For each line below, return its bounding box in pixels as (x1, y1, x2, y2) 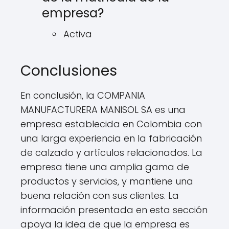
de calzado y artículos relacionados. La (20, 146, 202, 159)
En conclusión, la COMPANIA (20, 89, 145, 102)
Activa (63, 28, 92, 40)
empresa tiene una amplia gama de (20, 161, 189, 173)
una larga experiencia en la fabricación (20, 132, 202, 145)
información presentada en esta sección (20, 203, 208, 216)
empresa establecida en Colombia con (20, 118, 202, 130)
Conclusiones (20, 61, 117, 81)
